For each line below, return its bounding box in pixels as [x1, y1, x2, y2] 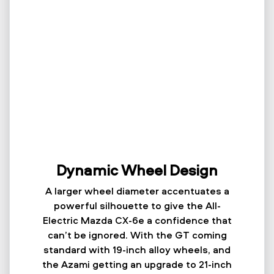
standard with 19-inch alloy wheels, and [43, 242, 231, 256]
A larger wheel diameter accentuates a [45, 183, 229, 198]
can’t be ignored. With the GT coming [47, 228, 227, 242]
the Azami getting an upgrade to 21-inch [42, 257, 232, 271]
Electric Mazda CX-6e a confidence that [42, 213, 232, 227]
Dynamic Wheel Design [56, 160, 218, 180]
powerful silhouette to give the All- [53, 198, 221, 212]
